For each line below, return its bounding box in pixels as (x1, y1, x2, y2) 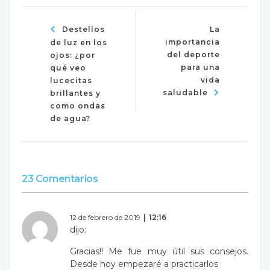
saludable (163, 87, 208, 97)
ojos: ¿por (50, 50, 95, 60)
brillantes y (50, 88, 101, 98)
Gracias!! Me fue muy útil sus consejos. (70, 245, 248, 257)
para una (181, 62, 220, 72)
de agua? (50, 113, 90, 123)
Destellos (62, 24, 105, 34)
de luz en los (50, 37, 107, 47)
